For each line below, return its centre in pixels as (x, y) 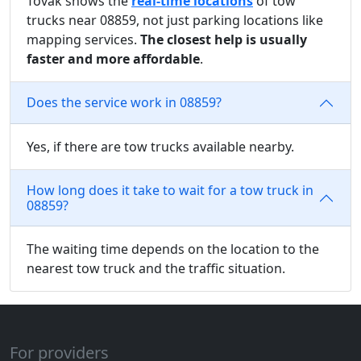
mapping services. (83, 39)
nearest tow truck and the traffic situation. (156, 268)
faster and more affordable (113, 58)
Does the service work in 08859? (124, 103)
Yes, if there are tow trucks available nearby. (160, 146)
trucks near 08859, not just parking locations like (175, 20)
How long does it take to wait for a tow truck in (170, 190)
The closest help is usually (224, 39)
